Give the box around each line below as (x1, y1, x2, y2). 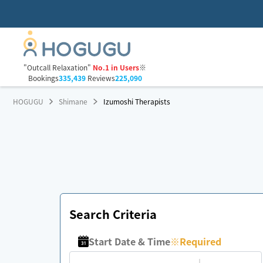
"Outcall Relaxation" (23, 62, 91, 73)
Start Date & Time (89, 234, 171, 248)
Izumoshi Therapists (103, 96, 170, 106)
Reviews (85, 73, 115, 83)
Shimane (59, 96, 88, 106)
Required (180, 234, 222, 248)
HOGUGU (13, 96, 43, 106)
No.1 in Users (93, 62, 139, 73)
